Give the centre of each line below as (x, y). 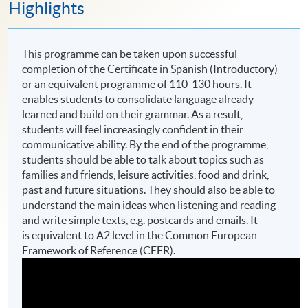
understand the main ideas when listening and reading (149, 205)
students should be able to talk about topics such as (143, 160)
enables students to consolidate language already (138, 99)
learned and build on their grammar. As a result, (133, 114)
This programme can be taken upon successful (130, 54)
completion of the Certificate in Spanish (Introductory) (150, 69)
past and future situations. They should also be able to (149, 190)
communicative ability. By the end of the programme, (145, 145)
